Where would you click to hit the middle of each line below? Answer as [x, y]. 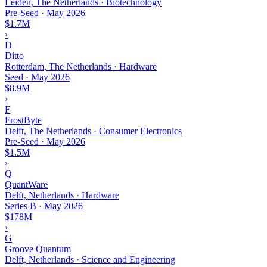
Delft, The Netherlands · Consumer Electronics [93, 131]
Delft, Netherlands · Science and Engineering [90, 259]
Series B [21, 206]
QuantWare [26, 184]
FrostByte [23, 120]
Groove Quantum [38, 249]
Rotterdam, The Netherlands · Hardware [81, 66]
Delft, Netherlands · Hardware [62, 195]
